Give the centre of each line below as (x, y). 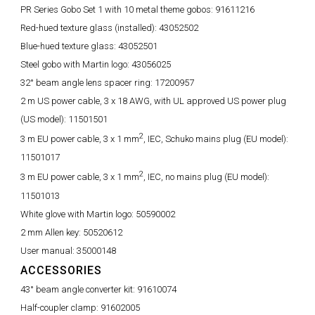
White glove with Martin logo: (78, 214)
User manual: (49, 250)
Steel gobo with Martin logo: (76, 64)
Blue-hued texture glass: (69, 46)
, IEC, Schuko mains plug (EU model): (216, 139)
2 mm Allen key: (52, 232)
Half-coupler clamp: (60, 307)
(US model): (44, 119)
